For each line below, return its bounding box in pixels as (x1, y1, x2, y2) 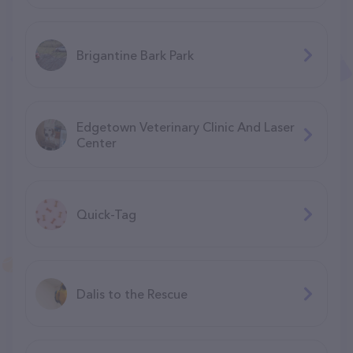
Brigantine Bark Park (76, 46, 194, 63)
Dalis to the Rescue (76, 285, 188, 302)
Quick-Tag (76, 206, 137, 222)
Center (76, 134, 117, 150)
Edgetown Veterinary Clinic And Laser (76, 118, 295, 135)
